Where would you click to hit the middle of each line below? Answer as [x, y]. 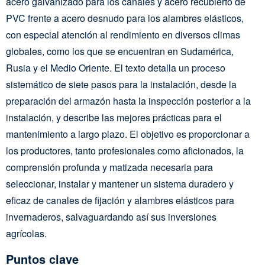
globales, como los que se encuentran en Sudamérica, [120, 51]
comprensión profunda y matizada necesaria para [109, 167]
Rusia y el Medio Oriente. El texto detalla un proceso [116, 68]
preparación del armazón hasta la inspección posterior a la [128, 101]
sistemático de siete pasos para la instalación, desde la [121, 84]
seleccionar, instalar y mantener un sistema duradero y [120, 184]
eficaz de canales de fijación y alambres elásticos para [120, 200]
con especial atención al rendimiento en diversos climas [123, 35]
